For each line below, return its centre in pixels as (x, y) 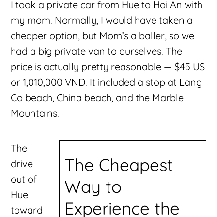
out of (24, 179)
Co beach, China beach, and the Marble (97, 97)
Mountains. (35, 113)
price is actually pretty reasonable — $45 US (108, 66)
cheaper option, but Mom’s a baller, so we (103, 35)
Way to (93, 187)
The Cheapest (118, 165)
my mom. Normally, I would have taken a (102, 20)
